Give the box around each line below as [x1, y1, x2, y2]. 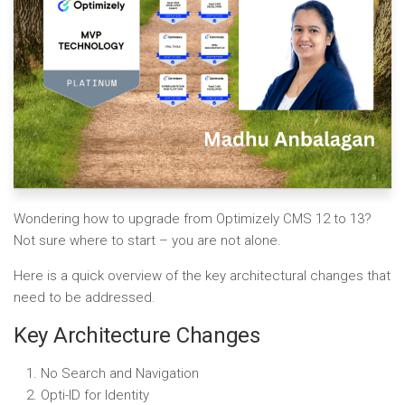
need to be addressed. [14, 289, 155, 306]
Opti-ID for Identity [41, 387, 149, 403]
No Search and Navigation [41, 365, 199, 381]
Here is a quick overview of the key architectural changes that [14, 268, 391, 284]
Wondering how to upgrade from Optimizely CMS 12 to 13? [14, 211, 372, 227]
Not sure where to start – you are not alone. [14, 232, 285, 249]
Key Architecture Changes [14, 323, 260, 348]
